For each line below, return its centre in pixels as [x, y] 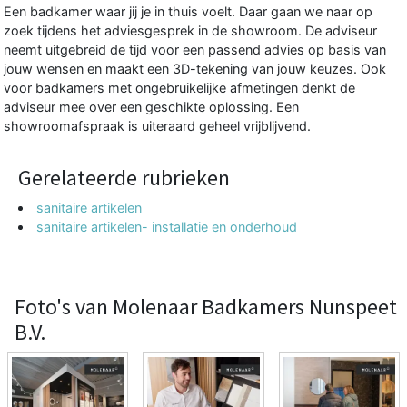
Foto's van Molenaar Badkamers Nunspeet [206, 306]
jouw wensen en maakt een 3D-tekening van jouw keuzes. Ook [195, 68]
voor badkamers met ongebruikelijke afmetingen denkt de [179, 87]
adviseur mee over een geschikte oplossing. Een [151, 106]
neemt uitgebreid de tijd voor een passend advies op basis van [195, 49]
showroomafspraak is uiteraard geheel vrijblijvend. [157, 125]
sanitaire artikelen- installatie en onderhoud [167, 226]
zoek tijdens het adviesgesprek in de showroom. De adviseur [190, 30]
